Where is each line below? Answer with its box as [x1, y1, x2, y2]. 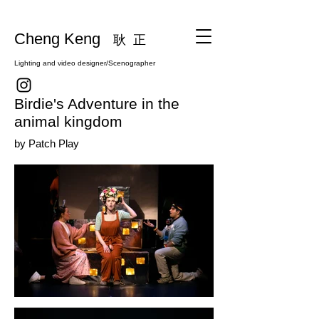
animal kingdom [14, 113, 122, 130]
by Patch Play [14, 137, 79, 150]
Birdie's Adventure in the [14, 95, 179, 112]
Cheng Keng [14, 30, 113, 48]
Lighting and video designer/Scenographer [14, 59, 155, 67]
